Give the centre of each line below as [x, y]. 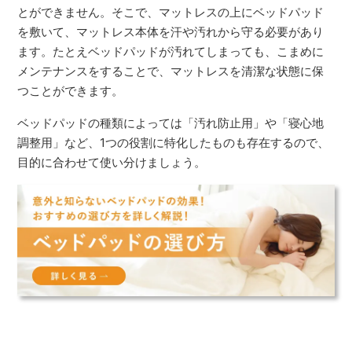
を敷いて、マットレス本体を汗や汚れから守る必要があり [171, 31]
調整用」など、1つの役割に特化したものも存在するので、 [174, 142]
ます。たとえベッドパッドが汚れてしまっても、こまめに [171, 51]
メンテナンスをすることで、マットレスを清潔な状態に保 [171, 71]
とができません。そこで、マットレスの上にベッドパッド [171, 12]
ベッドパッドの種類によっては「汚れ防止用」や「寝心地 [171, 123]
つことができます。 [71, 90]
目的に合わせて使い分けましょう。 [112, 162]
